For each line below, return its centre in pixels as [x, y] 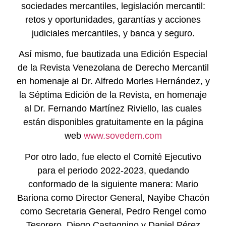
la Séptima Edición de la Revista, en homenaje [113, 95]
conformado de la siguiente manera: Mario [113, 184]
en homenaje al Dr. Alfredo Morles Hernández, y [113, 81]
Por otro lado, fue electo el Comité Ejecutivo [113, 157]
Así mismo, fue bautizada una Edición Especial [113, 54]
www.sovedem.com [123, 136]
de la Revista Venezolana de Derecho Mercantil [113, 68]
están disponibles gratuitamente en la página [113, 122]
